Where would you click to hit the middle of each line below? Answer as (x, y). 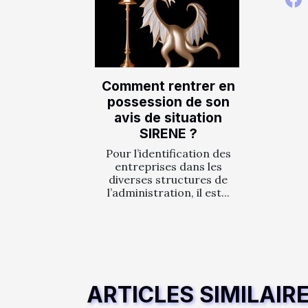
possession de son (168, 102)
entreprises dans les (168, 167)
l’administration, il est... (168, 193)
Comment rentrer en (168, 86)
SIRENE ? (168, 134)
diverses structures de (168, 180)
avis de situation (168, 118)
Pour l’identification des (168, 154)
